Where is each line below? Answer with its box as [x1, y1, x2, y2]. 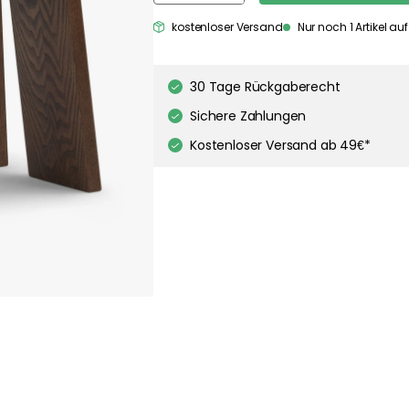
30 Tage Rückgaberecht [190, 78, 341, 96]
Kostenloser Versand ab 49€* [190, 136, 371, 154]
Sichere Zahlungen [190, 107, 307, 125]
